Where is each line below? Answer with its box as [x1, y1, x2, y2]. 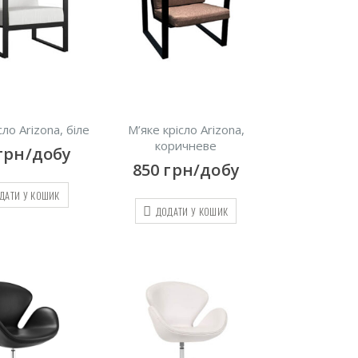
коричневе [155, 137, 217, 154]
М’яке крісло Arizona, [127, 121, 245, 138]
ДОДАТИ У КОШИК [155, 203, 229, 219]
